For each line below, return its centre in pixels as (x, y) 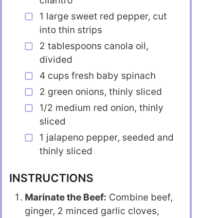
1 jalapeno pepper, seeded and (107, 137)
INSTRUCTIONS (51, 178)
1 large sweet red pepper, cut (103, 16)
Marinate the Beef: (66, 198)
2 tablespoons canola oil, (94, 46)
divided (56, 59)
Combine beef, (140, 198)
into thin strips (71, 30)
